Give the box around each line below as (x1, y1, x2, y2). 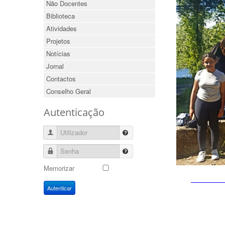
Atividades (46, 24, 77, 33)
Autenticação (44, 105, 104, 119)
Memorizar (44, 163, 74, 173)
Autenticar (47, 184, 72, 192)
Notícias (46, 49, 70, 58)
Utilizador (69, 129, 97, 138)
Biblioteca (46, 11, 75, 21)
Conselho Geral (46, 86, 91, 96)
